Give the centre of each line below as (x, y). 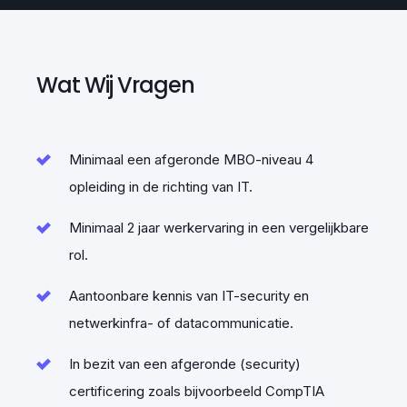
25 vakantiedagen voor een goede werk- (203, 152)
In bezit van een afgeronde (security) (185, 363)
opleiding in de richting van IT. (161, 186)
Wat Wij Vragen (115, 84)
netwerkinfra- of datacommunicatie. (181, 323)
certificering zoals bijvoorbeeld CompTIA (197, 391)
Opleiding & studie (203, 374)
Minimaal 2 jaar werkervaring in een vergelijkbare (219, 227)
